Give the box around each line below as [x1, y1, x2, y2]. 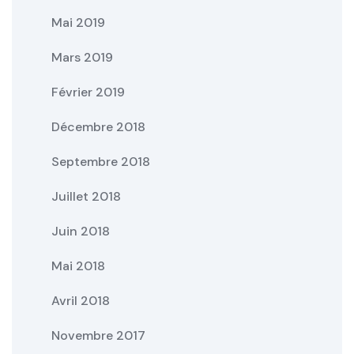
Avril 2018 [51, 292, 110, 309]
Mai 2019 [51, 13, 105, 31]
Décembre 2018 [51, 118, 145, 135]
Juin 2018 [51, 222, 110, 239]
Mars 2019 [51, 48, 113, 66]
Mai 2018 [51, 257, 105, 274]
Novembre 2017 [51, 326, 145, 344]
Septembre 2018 [51, 153, 150, 170]
